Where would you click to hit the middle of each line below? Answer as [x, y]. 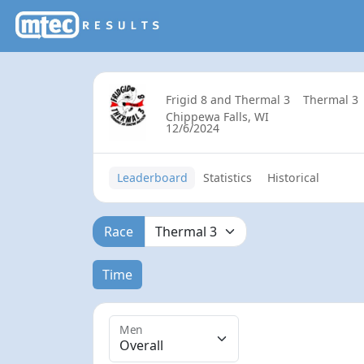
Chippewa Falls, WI [217, 116]
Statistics [227, 178]
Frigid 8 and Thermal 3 [227, 99]
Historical [294, 178]
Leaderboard [152, 178]
